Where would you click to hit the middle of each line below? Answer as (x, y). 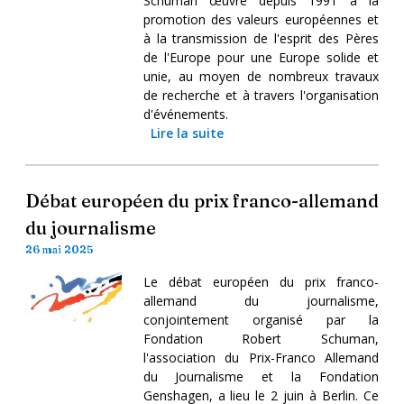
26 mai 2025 (59, 249)
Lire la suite (187, 133)
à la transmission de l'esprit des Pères (261, 38)
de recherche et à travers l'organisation (261, 95)
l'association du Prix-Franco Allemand (261, 357)
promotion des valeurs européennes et (261, 19)
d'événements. (185, 114)
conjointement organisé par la (261, 319)
